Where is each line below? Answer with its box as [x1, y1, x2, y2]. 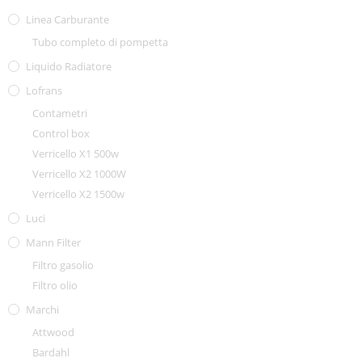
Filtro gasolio [32, 258, 94, 272]
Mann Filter [26, 235, 81, 250]
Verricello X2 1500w [32, 187, 124, 201]
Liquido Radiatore [26, 59, 112, 74]
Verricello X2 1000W [32, 166, 126, 181]
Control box [32, 126, 90, 141]
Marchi [26, 302, 59, 317]
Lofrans [26, 83, 62, 98]
